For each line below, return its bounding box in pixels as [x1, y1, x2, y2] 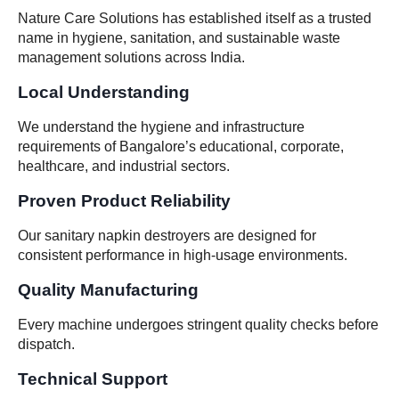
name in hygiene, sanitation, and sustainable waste [18, 29, 340, 45]
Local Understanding [18, 82, 190, 102]
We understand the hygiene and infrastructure [18, 118, 305, 134]
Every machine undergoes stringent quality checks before [18, 316, 379, 332]
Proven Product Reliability [18, 191, 231, 210]
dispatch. [18, 336, 75, 352]
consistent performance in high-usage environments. [18, 247, 347, 263]
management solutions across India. [18, 49, 245, 65]
